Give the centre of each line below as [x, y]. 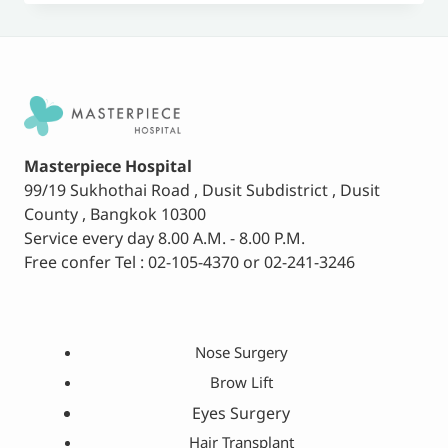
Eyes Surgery [241, 413]
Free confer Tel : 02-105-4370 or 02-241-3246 [189, 262]
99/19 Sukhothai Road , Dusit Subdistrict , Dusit [202, 190]
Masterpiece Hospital [108, 166]
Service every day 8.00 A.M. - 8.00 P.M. [164, 238]
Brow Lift [241, 383]
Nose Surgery [241, 353]
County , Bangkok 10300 [115, 214]
